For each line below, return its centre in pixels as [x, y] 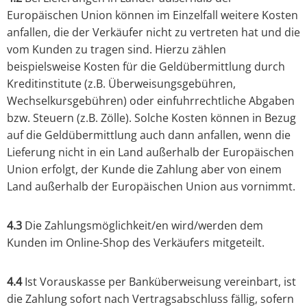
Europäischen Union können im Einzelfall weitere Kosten [152, 15]
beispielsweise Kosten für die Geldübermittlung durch [146, 67]
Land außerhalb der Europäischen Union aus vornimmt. [151, 187]
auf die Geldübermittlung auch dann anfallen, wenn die [149, 135]
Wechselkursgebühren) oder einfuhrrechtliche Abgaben [151, 101]
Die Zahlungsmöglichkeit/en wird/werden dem [143, 226]
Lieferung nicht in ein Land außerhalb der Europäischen [150, 152]
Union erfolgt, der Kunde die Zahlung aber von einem [144, 170]
